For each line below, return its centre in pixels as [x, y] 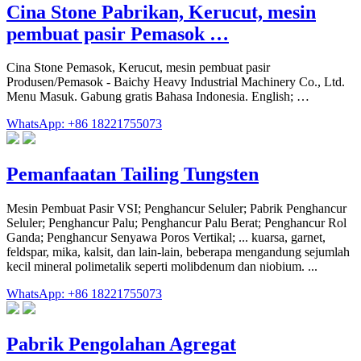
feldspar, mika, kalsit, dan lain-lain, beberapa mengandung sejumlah [178, 252]
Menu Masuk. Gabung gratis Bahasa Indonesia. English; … [158, 97]
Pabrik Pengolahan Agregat [121, 344]
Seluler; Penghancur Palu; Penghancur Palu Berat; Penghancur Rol [176, 223]
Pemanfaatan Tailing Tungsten [133, 174]
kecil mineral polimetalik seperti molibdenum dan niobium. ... [162, 267]
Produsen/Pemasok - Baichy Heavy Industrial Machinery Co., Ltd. [176, 82]
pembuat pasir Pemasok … [118, 33]
